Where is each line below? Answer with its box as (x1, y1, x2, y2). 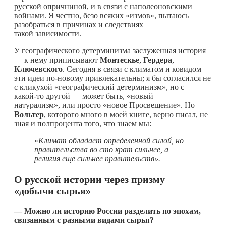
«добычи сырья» (14, 185, 91, 196)
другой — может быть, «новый (44, 91, 153, 100)
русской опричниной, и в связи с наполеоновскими (14, 2, 192, 11)
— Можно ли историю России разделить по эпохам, (14, 206, 201, 215)
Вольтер (14, 109, 44, 119)
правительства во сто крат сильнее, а (34, 145, 168, 154)
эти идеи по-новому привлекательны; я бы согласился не (14, 73, 211, 82)
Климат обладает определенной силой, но (38, 136, 184, 145)
